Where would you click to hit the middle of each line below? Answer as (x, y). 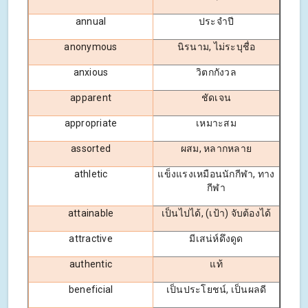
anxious (91, 73)
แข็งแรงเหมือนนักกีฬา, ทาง (216, 174)
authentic (91, 264)
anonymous (91, 47)
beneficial (91, 290)
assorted (91, 149)
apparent (91, 98)
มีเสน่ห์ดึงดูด (216, 239)
